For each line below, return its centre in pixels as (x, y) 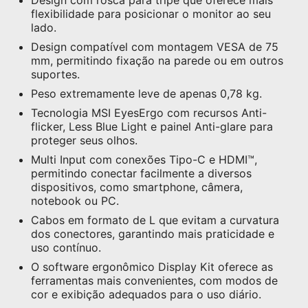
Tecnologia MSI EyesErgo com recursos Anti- (149, 113)
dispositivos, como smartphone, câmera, (137, 187)
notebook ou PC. (75, 201)
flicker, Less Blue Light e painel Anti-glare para (152, 127)
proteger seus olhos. (84, 141)
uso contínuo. (66, 248)
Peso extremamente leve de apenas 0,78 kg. (146, 94)
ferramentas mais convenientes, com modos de (154, 281)
